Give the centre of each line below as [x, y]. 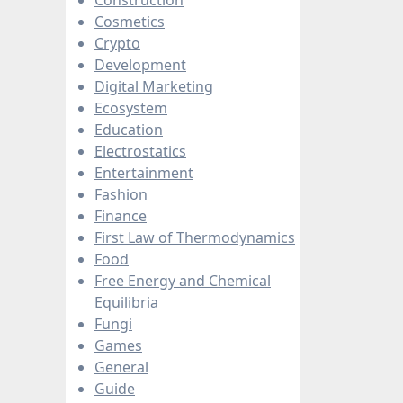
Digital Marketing [154, 86]
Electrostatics [140, 151]
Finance [121, 215]
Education [129, 129]
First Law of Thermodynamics [195, 237]
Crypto [117, 43]
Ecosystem [131, 107]
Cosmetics [130, 21]
